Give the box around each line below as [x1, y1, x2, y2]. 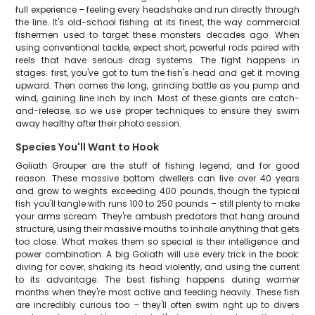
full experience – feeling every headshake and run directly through [15, 4, 300, 15]
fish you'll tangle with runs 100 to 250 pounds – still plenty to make [15, 198, 300, 210]
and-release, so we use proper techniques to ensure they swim [15, 105, 300, 117]
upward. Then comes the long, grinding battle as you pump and [15, 79, 300, 91]
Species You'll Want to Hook [15, 140, 160, 154]
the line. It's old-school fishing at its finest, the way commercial [15, 16, 300, 28]
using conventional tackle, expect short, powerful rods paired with [15, 41, 300, 53]
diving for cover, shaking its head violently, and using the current [15, 261, 300, 273]
